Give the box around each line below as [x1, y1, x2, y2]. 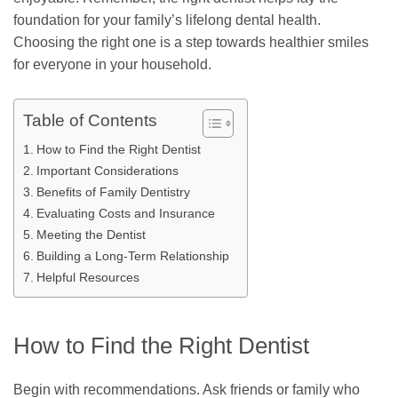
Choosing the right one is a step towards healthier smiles [13, 35, 369, 51]
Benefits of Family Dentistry [36, 185, 190, 200]
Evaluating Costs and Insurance [36, 206, 215, 221]
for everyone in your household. [13, 57, 211, 73]
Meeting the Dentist [36, 227, 146, 243]
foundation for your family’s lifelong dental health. [13, 12, 321, 28]
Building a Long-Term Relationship [36, 249, 229, 264]
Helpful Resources [36, 270, 139, 285]
